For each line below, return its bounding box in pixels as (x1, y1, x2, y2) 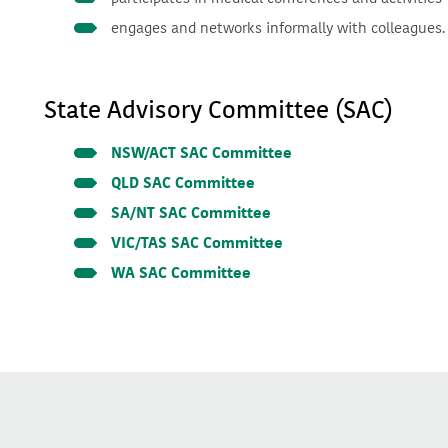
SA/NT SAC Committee (111, 203, 271, 224)
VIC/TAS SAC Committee (111, 233, 283, 254)
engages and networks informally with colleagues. (111, 18, 445, 39)
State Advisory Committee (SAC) (44, 94, 393, 127)
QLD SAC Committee (111, 173, 255, 194)
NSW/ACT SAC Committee (111, 143, 292, 164)
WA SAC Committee (111, 263, 251, 284)
